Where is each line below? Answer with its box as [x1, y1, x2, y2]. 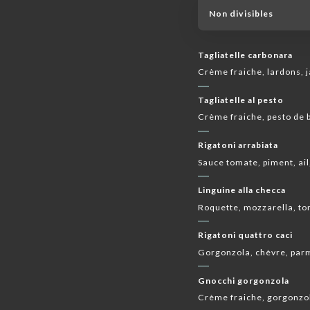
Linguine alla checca [198, 185, 286, 196]
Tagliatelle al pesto [198, 95, 284, 106]
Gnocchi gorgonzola [198, 275, 290, 286]
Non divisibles [208, 8, 273, 19]
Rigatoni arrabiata [198, 140, 279, 151]
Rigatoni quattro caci [198, 230, 293, 241]
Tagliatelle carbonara [198, 49, 293, 60]
